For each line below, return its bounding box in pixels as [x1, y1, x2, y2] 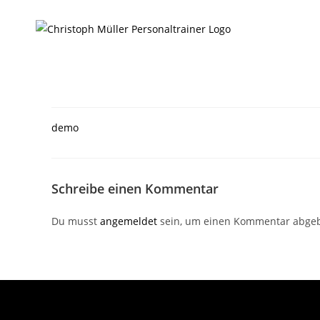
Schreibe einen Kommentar [51, 180, 219, 197]
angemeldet [100, 214, 157, 228]
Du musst [51, 214, 100, 228]
